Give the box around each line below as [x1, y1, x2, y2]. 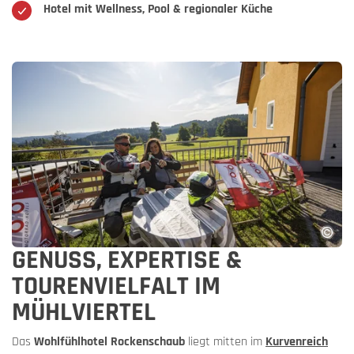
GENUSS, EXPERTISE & [12, 243, 242, 277]
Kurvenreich [265, 333, 328, 351]
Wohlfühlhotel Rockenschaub [34, 333, 185, 351]
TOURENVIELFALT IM [12, 269, 220, 303]
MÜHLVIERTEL [12, 296, 156, 330]
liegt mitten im [185, 333, 265, 351]
